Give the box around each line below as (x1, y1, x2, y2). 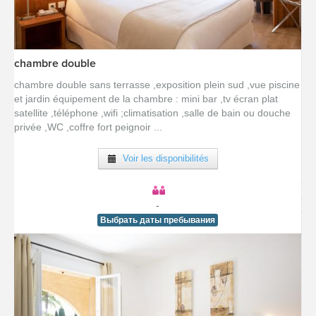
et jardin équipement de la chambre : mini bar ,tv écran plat (14, 93, 278, 104)
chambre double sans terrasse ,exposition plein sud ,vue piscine (14, 79, 300, 90)
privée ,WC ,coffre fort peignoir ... (14, 121, 162, 133)
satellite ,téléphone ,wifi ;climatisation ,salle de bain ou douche (14, 107, 291, 119)
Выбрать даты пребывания (100, 215, 215, 225)
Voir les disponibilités (116, 153, 209, 164)
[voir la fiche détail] (126, 61, 189, 71)
